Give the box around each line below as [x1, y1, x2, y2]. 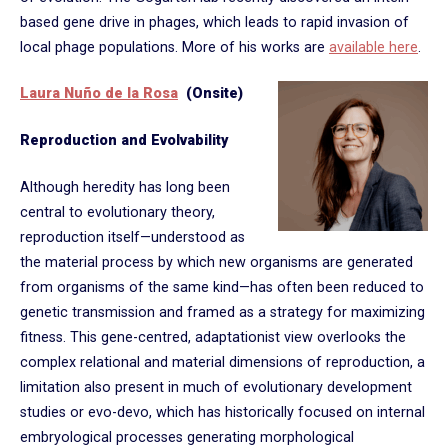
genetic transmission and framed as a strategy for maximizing [20, 303, 425, 321]
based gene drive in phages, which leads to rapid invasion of [20, 13, 409, 31]
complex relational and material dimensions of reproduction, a [20, 353, 425, 371]
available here [329, 38, 418, 56]
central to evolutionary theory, [20, 203, 215, 221]
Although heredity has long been [20, 178, 230, 196]
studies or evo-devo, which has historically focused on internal [20, 403, 425, 421]
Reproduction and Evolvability [20, 132, 228, 149]
